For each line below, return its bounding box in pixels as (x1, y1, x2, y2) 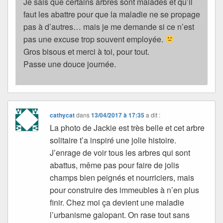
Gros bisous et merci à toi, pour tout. (23, 45, 149, 57)
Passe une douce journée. (23, 58, 116, 70)
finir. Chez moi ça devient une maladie (50, 196, 185, 208)
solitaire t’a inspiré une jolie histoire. (50, 134, 177, 146)
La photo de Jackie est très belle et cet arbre (50, 121, 205, 133)
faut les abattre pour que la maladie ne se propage (23, 8, 200, 20)
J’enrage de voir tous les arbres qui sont (50, 146, 191, 158)
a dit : (146, 110, 161, 119)
